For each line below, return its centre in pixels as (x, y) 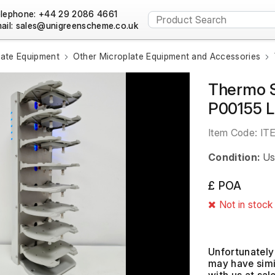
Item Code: (234, 133)
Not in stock (245, 204)
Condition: (234, 157)
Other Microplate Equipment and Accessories (167, 56)
